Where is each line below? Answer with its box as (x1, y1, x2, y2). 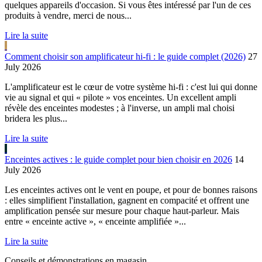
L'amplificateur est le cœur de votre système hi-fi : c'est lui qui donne (5, 81, 257, 92)
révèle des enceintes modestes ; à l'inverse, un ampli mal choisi (5, 102, 235, 113)
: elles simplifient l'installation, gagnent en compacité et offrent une (5, 195, 249, 205)
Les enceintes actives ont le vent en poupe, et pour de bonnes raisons (5, 184, 257, 195)
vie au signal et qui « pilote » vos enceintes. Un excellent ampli (5, 92, 236, 102)
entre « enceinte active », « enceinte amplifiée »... (5, 216, 186, 226)
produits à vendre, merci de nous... (5, 10, 132, 20)
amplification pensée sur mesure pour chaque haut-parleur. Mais (5, 205, 239, 216)
